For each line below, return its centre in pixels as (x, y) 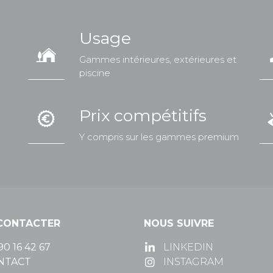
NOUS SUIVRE (179, 223)
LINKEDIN (188, 247)
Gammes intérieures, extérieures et (158, 59)
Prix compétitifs (143, 115)
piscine (95, 73)
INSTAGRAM (193, 261)
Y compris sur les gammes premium (159, 136)
